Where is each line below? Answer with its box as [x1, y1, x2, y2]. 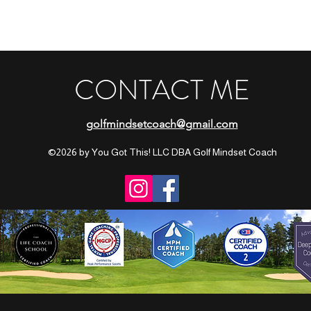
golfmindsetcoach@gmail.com [85, 117, 238, 131]
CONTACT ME [74, 69, 250, 110]
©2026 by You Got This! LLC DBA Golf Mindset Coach [47, 146, 277, 158]
